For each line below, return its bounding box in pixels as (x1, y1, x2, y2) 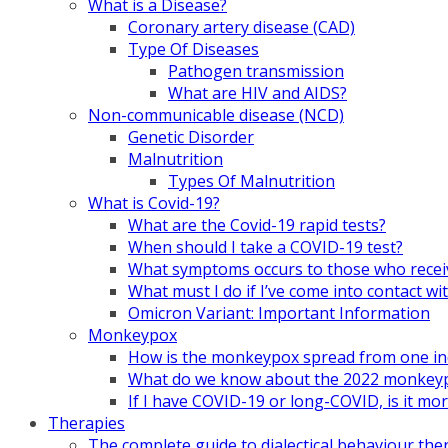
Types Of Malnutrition (168, 170, 335, 192)
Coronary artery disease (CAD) (128, 16, 355, 38)
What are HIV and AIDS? (168, 82, 347, 104)
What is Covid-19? (88, 192, 220, 214)
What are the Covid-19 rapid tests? (128, 214, 386, 236)
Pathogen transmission (168, 60, 344, 82)
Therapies (48, 412, 125, 434)
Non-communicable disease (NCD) (88, 104, 344, 126)
